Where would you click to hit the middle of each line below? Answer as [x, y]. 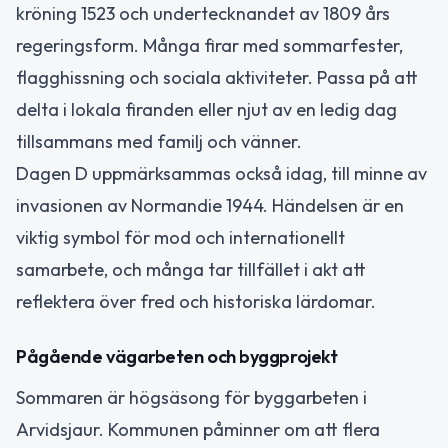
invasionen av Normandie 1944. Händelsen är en [210, 206]
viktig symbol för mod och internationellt [180, 238]
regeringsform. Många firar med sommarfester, [209, 46]
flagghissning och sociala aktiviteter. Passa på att [217, 78]
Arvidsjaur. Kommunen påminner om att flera [198, 429]
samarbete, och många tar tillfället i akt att [191, 270]
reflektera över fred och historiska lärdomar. [196, 302]
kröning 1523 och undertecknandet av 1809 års [203, 14]
